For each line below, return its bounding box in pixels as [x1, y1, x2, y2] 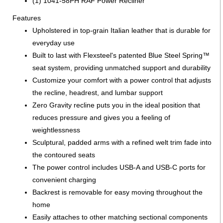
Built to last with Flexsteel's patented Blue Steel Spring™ [32, 51, 210, 59]
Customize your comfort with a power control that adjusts [32, 76, 211, 84]
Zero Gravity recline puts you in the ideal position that [32, 101, 200, 109]
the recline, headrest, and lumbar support [32, 88, 163, 97]
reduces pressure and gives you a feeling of [32, 113, 170, 121]
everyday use [32, 38, 75, 47]
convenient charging [32, 175, 96, 184]
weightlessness [32, 125, 80, 134]
